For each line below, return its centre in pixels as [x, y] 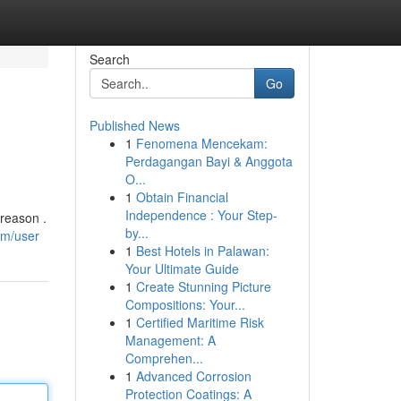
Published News [134, 125]
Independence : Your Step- [201, 215]
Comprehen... [164, 358]
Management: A [170, 340]
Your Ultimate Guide [182, 269]
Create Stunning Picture [203, 286]
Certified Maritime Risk [200, 322]
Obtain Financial [182, 197]
